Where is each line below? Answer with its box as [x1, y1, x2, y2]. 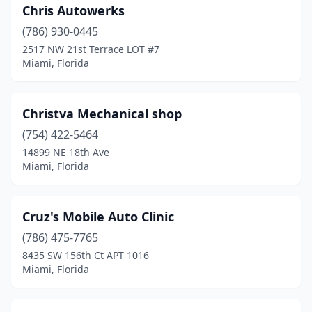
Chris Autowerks [22, 2, 125, 19]
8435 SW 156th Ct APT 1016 [22, 249, 149, 262]
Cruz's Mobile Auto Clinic [22, 208, 174, 225]
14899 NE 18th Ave [22, 146, 109, 159]
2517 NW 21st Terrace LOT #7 [22, 42, 159, 56]
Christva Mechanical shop [22, 105, 182, 122]
